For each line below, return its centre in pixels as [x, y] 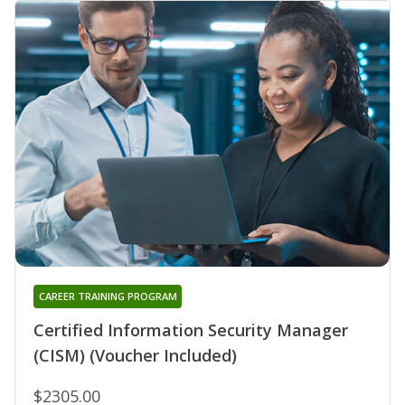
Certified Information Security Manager [191, 330]
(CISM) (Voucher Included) [135, 355]
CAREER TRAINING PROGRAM [108, 296]
